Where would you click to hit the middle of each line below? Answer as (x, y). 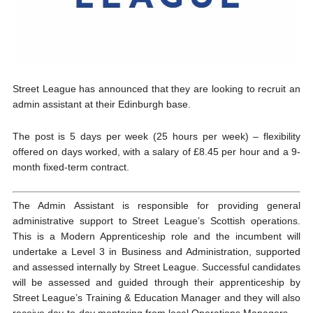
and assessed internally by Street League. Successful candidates (156, 267)
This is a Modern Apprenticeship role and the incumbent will (156, 236)
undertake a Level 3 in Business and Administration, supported (156, 252)
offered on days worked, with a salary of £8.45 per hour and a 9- (156, 152)
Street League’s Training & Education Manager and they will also (156, 298)
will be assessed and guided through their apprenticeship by (156, 283)
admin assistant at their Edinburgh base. (101, 104)
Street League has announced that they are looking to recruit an (156, 89)
